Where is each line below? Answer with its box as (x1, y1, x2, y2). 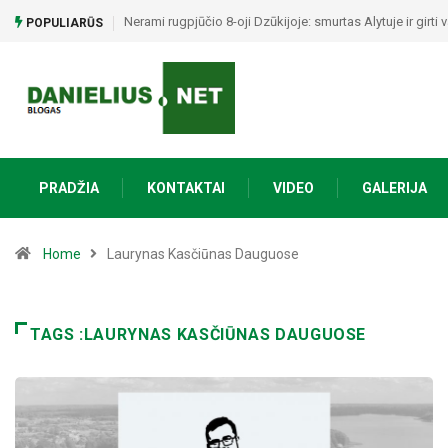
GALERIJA (362, 179, 427, 196)
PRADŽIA (39, 179, 99, 196)
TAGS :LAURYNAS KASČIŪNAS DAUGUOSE (30, 324, 367, 344)
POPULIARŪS (23, 15, 103, 30)
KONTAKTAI (147, 179, 225, 196)
